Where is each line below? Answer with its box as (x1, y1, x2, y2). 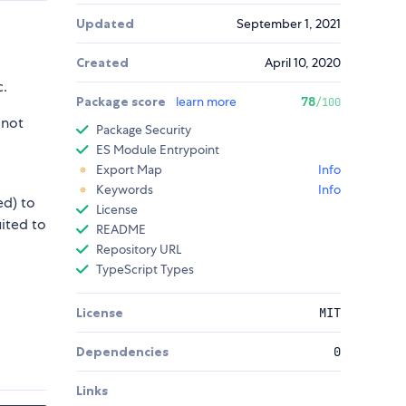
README (96, 221, 146, 238)
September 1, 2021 (237, 15, 341, 33)
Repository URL (96, 241, 181, 258)
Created (76, 54, 129, 72)
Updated (76, 15, 134, 33)
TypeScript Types (96, 261, 194, 278)
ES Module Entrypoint (96, 141, 219, 159)
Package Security (96, 121, 191, 139)
